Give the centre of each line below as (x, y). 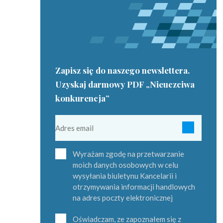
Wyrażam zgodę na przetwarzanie (128, 154)
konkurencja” (82, 98)
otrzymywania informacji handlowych (134, 187)
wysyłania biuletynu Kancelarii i (125, 176)
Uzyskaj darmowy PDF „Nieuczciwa (125, 84)
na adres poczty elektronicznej (123, 198)
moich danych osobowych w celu (125, 165)
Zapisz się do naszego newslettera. (122, 70)
